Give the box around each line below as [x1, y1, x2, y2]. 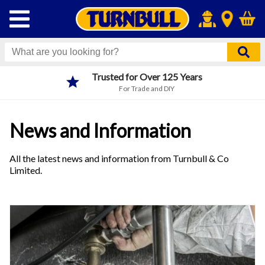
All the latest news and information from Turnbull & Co [9, 152, 229, 164]
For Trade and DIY [119, 84, 174, 93]
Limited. [9, 164, 42, 176]
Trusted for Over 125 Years [91, 71, 202, 82]
